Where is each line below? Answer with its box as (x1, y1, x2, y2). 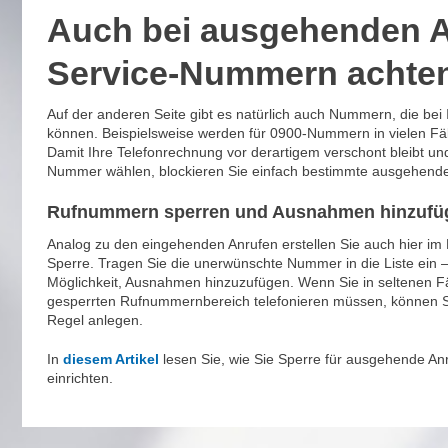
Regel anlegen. (46, 312, 143, 328)
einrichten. (46, 370, 113, 386)
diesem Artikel (62, 351, 159, 367)
